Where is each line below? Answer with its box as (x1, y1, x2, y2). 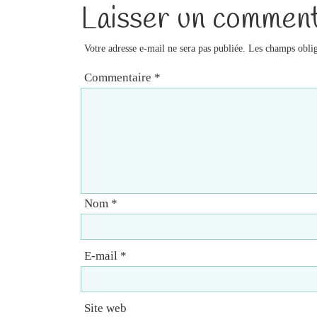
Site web (84, 301, 127, 315)
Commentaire (84, 70, 154, 84)
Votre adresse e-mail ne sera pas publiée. (84, 42, 246, 54)
